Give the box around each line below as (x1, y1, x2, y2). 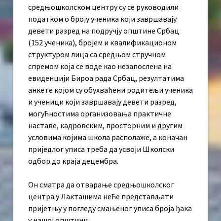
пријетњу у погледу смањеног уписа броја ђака (28, 203, 192, 214)
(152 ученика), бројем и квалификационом (28, 37, 177, 48)
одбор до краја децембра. (28, 156, 118, 166)
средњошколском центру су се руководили (28, 2, 179, 12)
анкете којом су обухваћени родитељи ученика (28, 85, 193, 95)
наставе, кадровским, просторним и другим (28, 120, 183, 131)
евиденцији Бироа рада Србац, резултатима (28, 73, 184, 83)
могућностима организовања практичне (28, 109, 171, 119)
